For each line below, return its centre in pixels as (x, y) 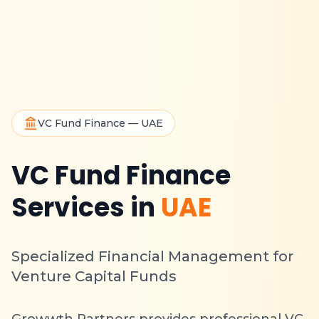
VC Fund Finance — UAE (100, 123)
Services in (83, 207)
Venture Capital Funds (94, 276)
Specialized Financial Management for (152, 256)
